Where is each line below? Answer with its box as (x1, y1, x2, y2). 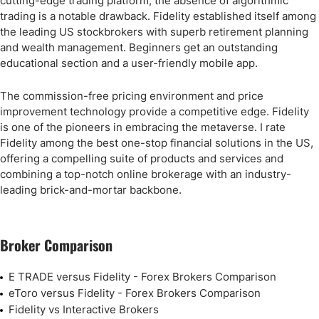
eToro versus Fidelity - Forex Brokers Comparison (9, 286, 261, 300)
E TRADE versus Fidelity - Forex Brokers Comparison (9, 270, 276, 283)
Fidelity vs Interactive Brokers (9, 303, 159, 316)
